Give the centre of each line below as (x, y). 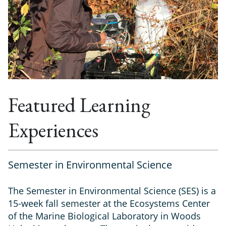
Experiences (53, 130)
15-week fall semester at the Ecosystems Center (109, 204)
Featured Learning (79, 105)
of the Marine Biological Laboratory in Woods (104, 216)
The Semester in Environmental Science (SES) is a (112, 191)
